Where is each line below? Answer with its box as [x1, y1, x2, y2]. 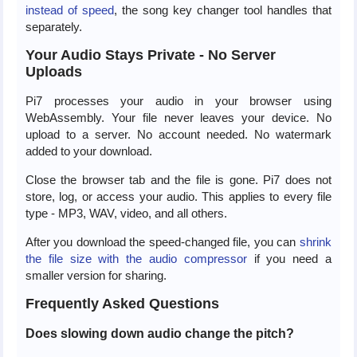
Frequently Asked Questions [25, 295, 219, 312]
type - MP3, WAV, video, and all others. [25, 206, 227, 220]
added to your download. [25, 143, 152, 158]
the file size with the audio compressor [25, 251, 247, 265]
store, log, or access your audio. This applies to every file [25, 189, 331, 203]
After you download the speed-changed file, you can [25, 234, 300, 249]
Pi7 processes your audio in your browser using [25, 93, 331, 108]
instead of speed [25, 2, 114, 17]
